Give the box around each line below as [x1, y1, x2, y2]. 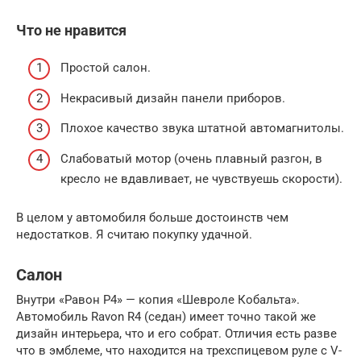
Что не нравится [16, 21, 127, 39]
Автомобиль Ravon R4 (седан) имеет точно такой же [16, 309, 316, 324]
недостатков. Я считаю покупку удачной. [16, 226, 252, 242]
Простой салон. [60, 60, 151, 76]
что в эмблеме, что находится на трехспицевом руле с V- [16, 342, 342, 358]
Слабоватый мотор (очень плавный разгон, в [60, 151, 322, 166]
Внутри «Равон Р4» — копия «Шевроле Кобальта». [16, 292, 300, 307]
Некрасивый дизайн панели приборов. [60, 90, 285, 106]
